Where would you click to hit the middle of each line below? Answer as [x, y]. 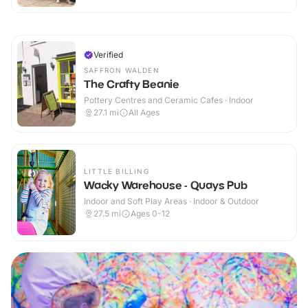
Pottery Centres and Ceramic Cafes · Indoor [169, 100]
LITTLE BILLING [117, 172]
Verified [108, 55]
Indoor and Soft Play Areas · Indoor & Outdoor [172, 201]
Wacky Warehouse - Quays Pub [166, 185]
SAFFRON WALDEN [122, 70]
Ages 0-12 [150, 214]
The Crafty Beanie [132, 84]
